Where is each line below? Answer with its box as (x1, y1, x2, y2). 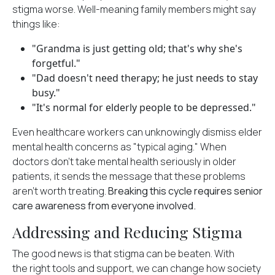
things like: (12, 17, 60, 31)
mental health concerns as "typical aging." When (12, 140, 227, 153)
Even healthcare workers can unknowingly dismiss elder (12, 125, 262, 139)
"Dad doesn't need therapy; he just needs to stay (32, 71, 258, 85)
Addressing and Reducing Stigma (12, 222, 242, 242)
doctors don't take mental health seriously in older (12, 155, 236, 168)
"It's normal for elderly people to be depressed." (32, 101, 256, 114)
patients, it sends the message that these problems (12, 169, 246, 183)
